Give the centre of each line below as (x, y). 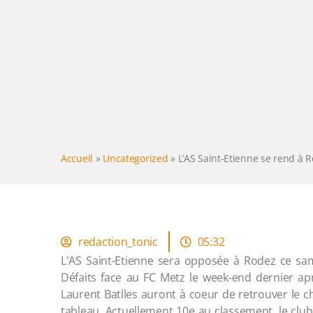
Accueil (77, 158)
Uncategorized (136, 158)
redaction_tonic (118, 241)
